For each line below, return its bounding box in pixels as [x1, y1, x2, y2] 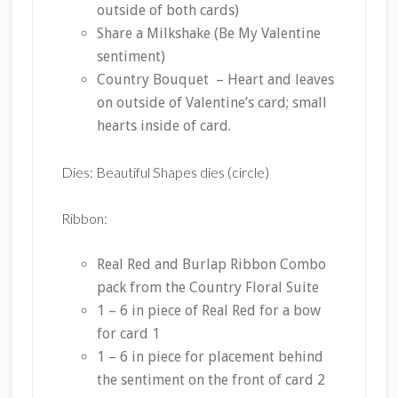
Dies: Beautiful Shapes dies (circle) [60, 163, 269, 180]
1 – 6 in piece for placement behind [96, 348, 323, 365]
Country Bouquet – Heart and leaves [96, 71, 334, 88]
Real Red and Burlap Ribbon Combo [96, 256, 326, 273]
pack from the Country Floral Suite [96, 279, 319, 296]
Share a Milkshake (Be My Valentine [96, 25, 321, 42]
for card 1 [96, 325, 160, 342]
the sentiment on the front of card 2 [96, 371, 325, 388]
